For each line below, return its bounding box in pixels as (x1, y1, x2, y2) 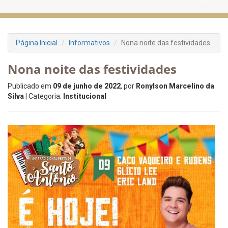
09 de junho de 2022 (53, 82, 121, 90)
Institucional (63, 92, 106, 100)
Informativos (69, 39, 110, 47)
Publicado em (8, 82, 53, 90)
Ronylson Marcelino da (136, 82, 214, 90)
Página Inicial (16, 39, 58, 47)
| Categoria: (24, 92, 63, 100)
